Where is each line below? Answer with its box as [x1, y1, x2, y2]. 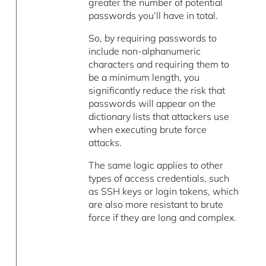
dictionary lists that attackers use [88, 110, 230, 122]
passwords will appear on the [88, 97, 216, 109]
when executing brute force [88, 123, 207, 135]
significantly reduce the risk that [88, 84, 226, 96]
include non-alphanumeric [88, 45, 201, 57]
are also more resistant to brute [88, 198, 224, 210]
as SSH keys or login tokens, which [88, 185, 239, 197]
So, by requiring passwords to [88, 31, 217, 44]
